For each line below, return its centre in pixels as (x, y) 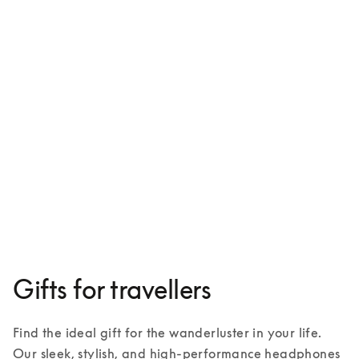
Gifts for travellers (112, 289)
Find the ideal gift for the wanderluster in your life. (167, 333)
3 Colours (46, 196)
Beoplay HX (52, 161)
